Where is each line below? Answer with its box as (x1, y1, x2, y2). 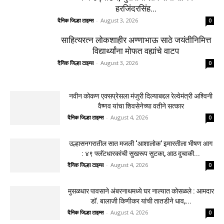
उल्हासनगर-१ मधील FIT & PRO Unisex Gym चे (58, 140, 213, 150)
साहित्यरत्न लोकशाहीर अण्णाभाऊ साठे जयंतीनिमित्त (60, 193, 211, 204)
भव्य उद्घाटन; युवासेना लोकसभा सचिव (78, 151, 193, 161)
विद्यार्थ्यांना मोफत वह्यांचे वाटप (92, 204, 179, 215)
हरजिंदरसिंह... (115, 162, 156, 172)
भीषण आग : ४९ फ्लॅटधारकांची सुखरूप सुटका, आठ (60, 48, 211, 58)
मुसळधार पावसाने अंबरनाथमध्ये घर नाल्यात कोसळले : (57, 90, 214, 101)
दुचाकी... (122, 59, 149, 69)
